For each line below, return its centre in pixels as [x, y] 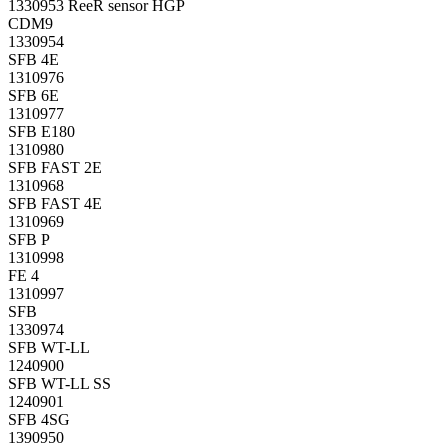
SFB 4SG [39, 419]
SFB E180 [41, 131]
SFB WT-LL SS [59, 383]
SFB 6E [33, 95]
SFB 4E [33, 59]
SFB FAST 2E [55, 167]
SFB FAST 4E [55, 203]
